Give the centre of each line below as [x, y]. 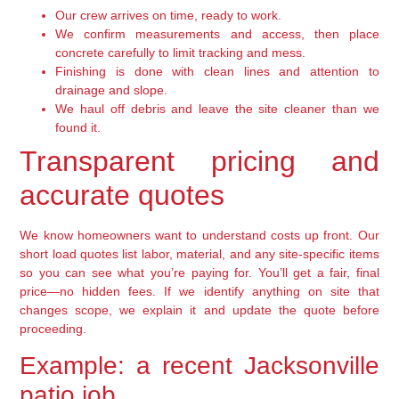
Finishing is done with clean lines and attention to [217, 71]
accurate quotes [122, 195]
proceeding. [53, 328]
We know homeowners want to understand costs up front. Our [199, 235]
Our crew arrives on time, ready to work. [169, 15]
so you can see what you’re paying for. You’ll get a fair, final [199, 272]
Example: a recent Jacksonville [199, 366]
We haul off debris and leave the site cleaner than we [217, 108]
